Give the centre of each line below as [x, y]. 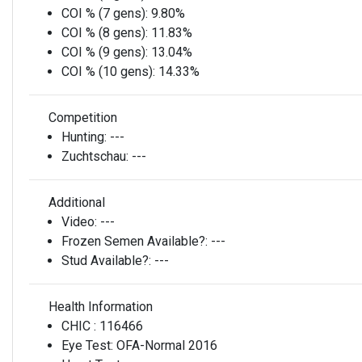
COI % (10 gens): [110, 72]
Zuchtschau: [97, 156]
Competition [81, 118]
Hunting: [86, 137]
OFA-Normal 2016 [167, 345]
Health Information [99, 307]
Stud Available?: [108, 261]
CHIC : [80, 326]
